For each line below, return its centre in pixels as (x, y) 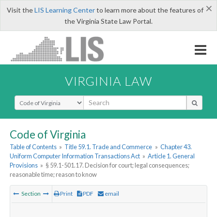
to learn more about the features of (149, 10)
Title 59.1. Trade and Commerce (108, 147)
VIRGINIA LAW (108, 81)
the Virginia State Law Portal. (108, 21)
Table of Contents (33, 147)
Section (31, 194)
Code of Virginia (48, 134)
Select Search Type (43, 99)
